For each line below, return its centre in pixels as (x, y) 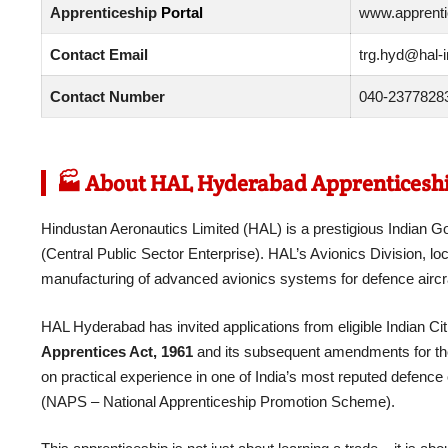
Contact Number (107, 96)
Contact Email (99, 54)
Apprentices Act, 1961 (117, 351)
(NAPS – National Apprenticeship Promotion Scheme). (218, 401)
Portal (182, 12)
